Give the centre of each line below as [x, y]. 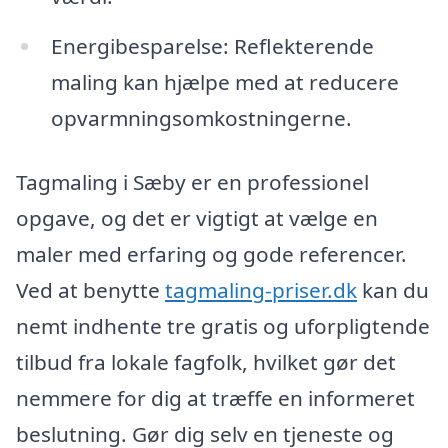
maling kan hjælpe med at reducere [224, 82]
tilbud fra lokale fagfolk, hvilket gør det [206, 361]
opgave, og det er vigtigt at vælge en [197, 217]
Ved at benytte [90, 289]
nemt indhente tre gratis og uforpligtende [223, 325]
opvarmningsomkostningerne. [201, 118]
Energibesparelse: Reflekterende [212, 46]
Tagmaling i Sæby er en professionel [192, 181]
